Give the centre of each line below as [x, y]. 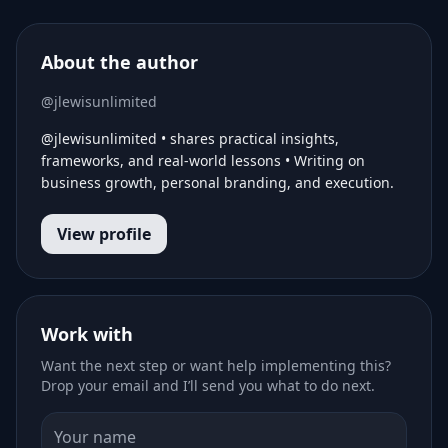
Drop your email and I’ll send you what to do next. [208, 385]
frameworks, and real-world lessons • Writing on [203, 160]
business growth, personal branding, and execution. [217, 182]
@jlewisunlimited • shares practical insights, [190, 138]
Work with [87, 333]
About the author [119, 61]
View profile [104, 233]
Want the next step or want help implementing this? [216, 365]
